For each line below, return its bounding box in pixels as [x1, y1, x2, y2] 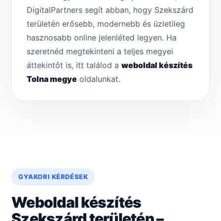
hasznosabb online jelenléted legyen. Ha [27, 33, 177, 43]
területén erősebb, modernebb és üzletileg [27, 19, 185, 29]
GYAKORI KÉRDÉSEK [18, 173, 88, 181]
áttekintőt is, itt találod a [27, 60, 121, 71]
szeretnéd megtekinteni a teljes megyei [27, 46, 173, 57]
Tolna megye [27, 74, 77, 84]
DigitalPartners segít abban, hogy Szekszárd [27, 5, 193, 15]
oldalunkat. [77, 74, 120, 84]
